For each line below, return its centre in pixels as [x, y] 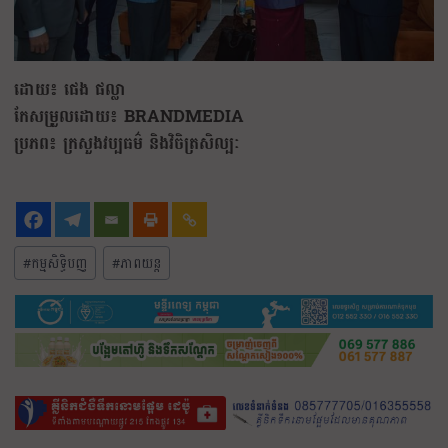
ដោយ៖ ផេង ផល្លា [70, 90]
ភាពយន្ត [141, 263]
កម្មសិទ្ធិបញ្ [59, 263]
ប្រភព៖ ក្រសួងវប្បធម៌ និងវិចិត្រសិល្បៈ [127, 144]
